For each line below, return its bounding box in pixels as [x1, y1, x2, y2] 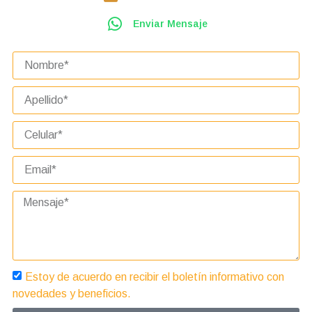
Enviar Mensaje [132, 18, 208, 30]
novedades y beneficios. [13, 287, 131, 299]
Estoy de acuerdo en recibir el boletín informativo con [25, 270, 284, 283]
